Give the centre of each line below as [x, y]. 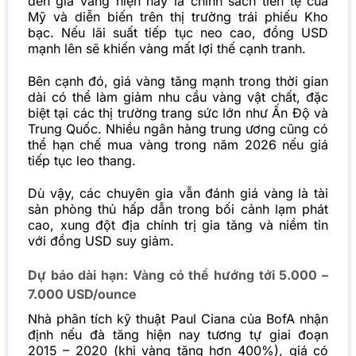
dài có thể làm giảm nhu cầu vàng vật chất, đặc [178, 97]
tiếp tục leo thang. [81, 160]
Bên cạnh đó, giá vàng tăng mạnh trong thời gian [178, 81]
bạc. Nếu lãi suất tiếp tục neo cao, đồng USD [178, 32]
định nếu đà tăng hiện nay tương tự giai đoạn [178, 334]
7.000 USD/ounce [82, 294]
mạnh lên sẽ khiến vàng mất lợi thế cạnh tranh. [166, 48]
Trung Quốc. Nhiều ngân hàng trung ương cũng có [178, 128]
